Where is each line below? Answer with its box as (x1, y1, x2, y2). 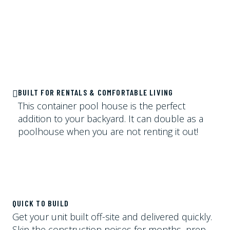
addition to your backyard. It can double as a (18, 112, 203, 125)
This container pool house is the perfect (18, 99, 185, 112)
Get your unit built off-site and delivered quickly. (12, 210, 212, 223)
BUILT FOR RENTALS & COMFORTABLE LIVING (18, 87, 174, 97)
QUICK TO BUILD (12, 198, 69, 208)
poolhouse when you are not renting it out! (18, 125, 198, 138)
